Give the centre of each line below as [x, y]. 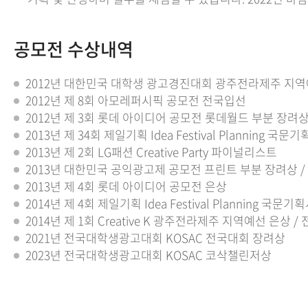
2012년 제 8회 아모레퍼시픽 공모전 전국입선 [136, 100]
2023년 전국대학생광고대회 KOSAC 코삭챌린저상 [148, 255]
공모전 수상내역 [74, 49]
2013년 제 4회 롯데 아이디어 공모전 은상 [126, 186]
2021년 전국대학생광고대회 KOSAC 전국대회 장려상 [155, 238]
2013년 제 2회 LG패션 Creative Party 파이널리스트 [151, 152]
